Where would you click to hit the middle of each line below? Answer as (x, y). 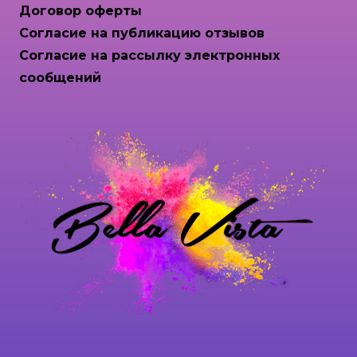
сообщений (60, 78)
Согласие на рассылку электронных (149, 56)
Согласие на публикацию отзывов (142, 33)
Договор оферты (80, 11)
